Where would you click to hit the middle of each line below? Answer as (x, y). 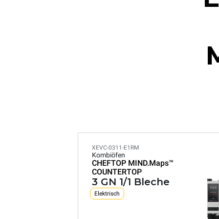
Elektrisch (107, 194)
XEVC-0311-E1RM (115, 148)
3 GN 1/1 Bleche (131, 182)
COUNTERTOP (117, 172)
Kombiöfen (109, 155)
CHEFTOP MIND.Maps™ (133, 163)
